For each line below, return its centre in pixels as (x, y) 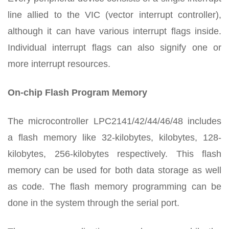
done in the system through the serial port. (94, 203)
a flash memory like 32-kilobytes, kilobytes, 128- (114, 137)
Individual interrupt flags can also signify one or (114, 47)
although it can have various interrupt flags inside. (114, 31)
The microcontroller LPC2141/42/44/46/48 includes (114, 121)
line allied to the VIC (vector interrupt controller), (114, 15)
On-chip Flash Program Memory (77, 92)
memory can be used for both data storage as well (114, 170)
